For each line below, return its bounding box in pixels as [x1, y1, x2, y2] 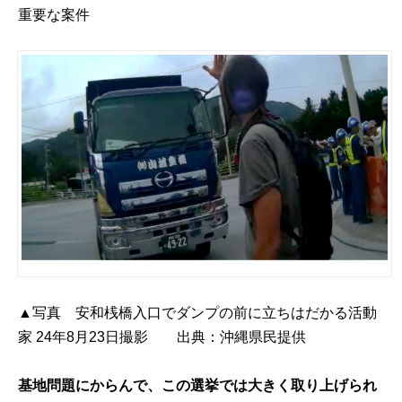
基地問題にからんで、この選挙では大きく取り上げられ [18, 378, 378, 394]
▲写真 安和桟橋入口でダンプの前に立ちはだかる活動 [18, 305, 378, 321]
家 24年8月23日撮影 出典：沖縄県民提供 [18, 329, 307, 345]
